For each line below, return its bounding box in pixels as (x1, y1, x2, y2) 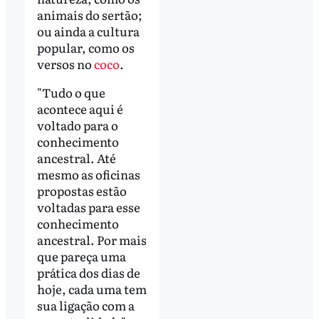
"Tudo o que (36, 83, 105, 101)
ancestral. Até (36, 148, 116, 167)
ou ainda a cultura (36, 22, 140, 41)
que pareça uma (36, 246, 126, 265)
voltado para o (36, 115, 118, 134)
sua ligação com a (36, 296, 135, 314)
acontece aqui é (36, 99, 123, 117)
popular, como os (36, 38, 135, 57)
